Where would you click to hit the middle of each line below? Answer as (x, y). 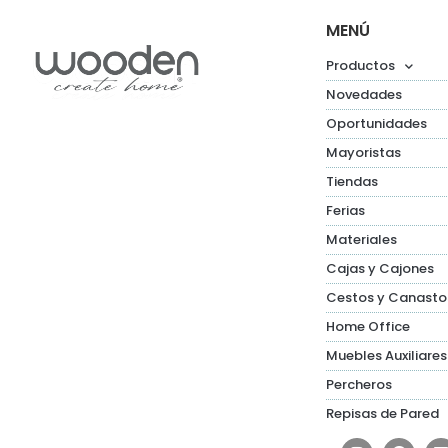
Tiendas (352, 182)
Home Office (368, 327)
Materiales (362, 240)
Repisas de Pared (383, 414)
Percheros (359, 385)
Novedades (364, 95)
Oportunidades (377, 124)
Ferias (346, 211)
